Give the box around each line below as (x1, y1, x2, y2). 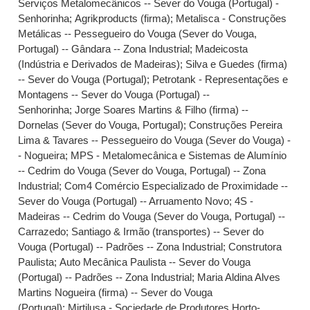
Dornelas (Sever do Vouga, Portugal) (18, 119, 184, 131)
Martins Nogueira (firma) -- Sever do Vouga (18, 286, 213, 298)
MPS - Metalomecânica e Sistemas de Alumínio (71, 149, 287, 161)
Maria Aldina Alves (197, 271, 281, 283)
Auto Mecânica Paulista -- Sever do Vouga (60, 256, 251, 268)
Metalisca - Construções (176, 12, 287, 24)
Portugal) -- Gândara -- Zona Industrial (18, 43, 190, 55)
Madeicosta (195, 43, 248, 55)
